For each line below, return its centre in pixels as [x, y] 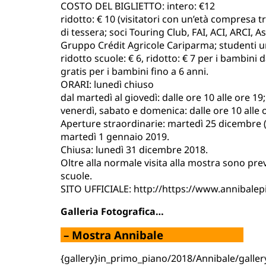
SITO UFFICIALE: [97, 189]
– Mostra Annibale [152, 235]
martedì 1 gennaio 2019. [115, 137]
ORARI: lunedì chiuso [107, 85]
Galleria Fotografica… [112, 212]
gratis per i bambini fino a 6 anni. [134, 72]
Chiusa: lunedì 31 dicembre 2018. [134, 150]
